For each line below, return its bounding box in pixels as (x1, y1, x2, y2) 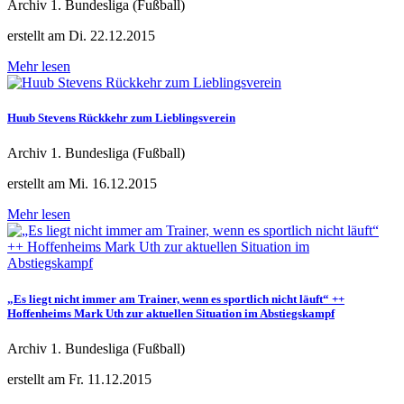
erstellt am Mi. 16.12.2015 (7, 176, 157, 192)
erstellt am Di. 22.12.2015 (7, 28, 155, 43)
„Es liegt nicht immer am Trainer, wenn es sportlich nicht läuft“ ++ (7, 291, 344, 306)
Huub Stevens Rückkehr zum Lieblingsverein (7, 111, 235, 125)
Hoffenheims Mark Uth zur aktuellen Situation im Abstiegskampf (7, 306, 335, 320)
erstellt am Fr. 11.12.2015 (7, 371, 151, 387)
